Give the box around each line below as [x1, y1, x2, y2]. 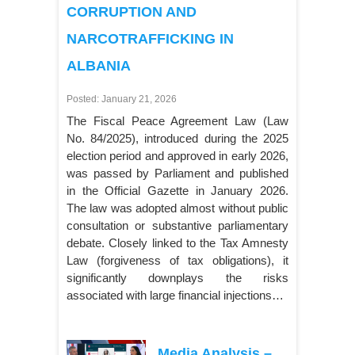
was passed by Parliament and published [67, 166, 288, 181]
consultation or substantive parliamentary [67, 219, 288, 233]
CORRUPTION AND [67, 4, 197, 21]
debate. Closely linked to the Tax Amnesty [67, 236, 288, 250]
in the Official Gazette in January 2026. [67, 184, 288, 198]
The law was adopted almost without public [67, 201, 288, 216]
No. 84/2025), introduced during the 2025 [67, 132, 288, 146]
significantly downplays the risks [67, 271, 288, 285]
